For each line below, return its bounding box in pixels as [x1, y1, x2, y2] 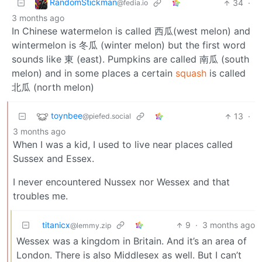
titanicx [42, 220, 70, 230]
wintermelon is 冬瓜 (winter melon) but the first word [12, 39, 246, 51]
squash [175, 67, 206, 80]
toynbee [51, 111, 82, 121]
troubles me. [13, 190, 68, 202]
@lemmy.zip [70, 221, 111, 230]
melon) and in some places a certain [12, 67, 175, 80]
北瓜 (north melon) [12, 81, 94, 94]
